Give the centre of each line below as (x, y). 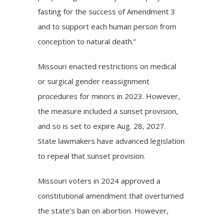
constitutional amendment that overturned (111, 195)
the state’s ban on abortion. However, (104, 210)
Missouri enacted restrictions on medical (107, 66)
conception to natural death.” (87, 41)
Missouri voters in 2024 (80, 180)
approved (138, 180)
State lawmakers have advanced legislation (111, 141)
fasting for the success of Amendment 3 (107, 11)
